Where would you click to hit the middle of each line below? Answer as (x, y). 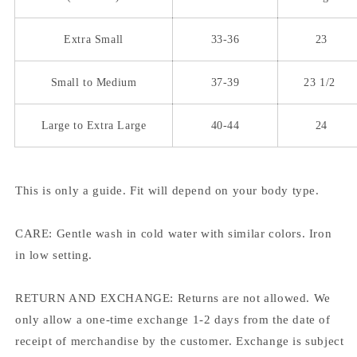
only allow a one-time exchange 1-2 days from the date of (173, 319)
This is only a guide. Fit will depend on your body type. (167, 190)
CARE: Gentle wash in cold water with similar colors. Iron (174, 233)
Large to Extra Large (94, 125)
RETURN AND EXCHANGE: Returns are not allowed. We (173, 298)
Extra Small (94, 39)
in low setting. (54, 255)
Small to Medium (94, 82)
